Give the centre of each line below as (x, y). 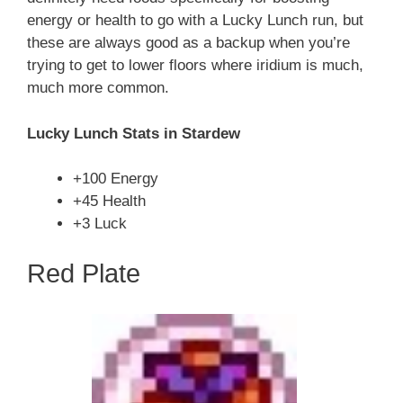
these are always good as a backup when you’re (188, 43)
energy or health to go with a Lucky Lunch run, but (195, 21)
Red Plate (84, 273)
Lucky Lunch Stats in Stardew (134, 133)
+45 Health (109, 201)
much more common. (98, 88)
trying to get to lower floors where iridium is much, (195, 66)
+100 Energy (116, 179)
